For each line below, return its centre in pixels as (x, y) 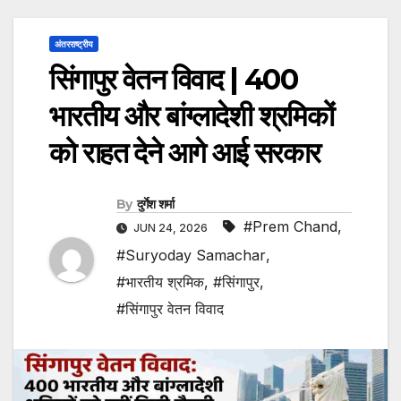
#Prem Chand (290, 227)
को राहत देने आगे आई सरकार (185, 153)
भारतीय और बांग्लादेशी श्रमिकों (192, 116)
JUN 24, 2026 (171, 228)
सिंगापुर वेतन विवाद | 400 (174, 80)
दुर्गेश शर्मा (155, 205)
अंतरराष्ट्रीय (74, 44)
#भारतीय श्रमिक (160, 282)
